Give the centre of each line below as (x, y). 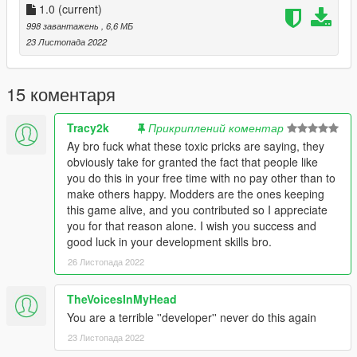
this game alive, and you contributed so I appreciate (197, 209)
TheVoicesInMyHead (122, 298)
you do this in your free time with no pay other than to (201, 177)
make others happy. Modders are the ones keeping (196, 193)
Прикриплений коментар (216, 127)
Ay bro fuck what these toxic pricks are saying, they (196, 145)
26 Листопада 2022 (106, 261)
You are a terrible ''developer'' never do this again (192, 317)
